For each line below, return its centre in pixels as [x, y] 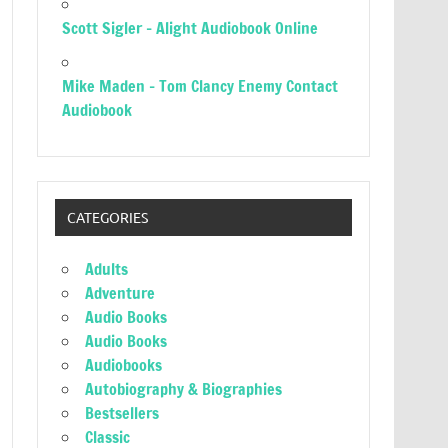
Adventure [120, 293]
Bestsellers [122, 413]
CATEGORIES [107, 217]
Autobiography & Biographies [184, 389]
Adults [107, 269]
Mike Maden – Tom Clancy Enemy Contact [200, 86]
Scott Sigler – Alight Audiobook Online [190, 28]
